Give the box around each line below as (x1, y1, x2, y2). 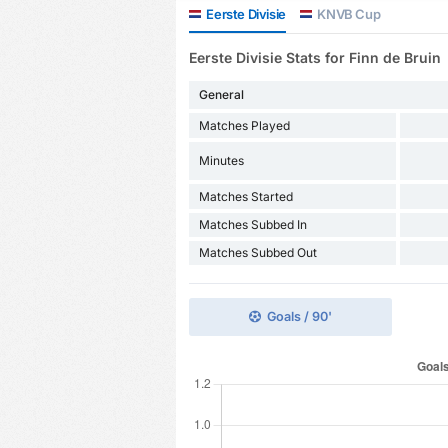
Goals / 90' (266, 309, 332, 325)
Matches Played (198, 117, 290, 133)
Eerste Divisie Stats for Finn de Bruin (188, 49, 441, 67)
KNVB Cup (314, 5, 381, 22)
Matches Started (198, 188, 293, 204)
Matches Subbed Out (198, 245, 317, 261)
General (198, 87, 244, 103)
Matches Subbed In (198, 217, 307, 233)
